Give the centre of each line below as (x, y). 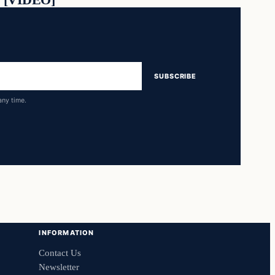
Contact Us (60, 253)
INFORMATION (67, 232)
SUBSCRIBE (175, 76)
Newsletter (59, 267)
